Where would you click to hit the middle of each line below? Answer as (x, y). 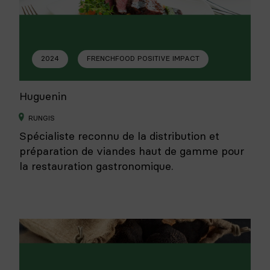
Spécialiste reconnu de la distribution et (119, 136)
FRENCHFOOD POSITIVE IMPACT (143, 58)
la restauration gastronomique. (96, 166)
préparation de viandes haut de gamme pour (132, 151)
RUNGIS (42, 118)
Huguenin (43, 96)
